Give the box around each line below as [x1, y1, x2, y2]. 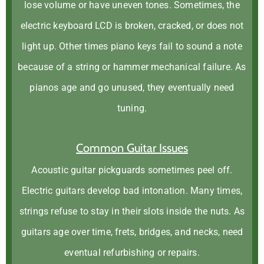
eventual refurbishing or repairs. [64, 247, 200, 258]
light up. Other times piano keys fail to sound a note [22, 41, 242, 52]
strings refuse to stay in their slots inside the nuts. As [19, 206, 245, 217]
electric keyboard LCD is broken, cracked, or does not [20, 20, 244, 31]
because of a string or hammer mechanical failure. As [18, 61, 246, 72]
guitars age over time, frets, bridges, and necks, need [21, 226, 243, 237]
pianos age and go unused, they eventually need [29, 82, 235, 93]
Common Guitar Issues [76, 141, 188, 155]
